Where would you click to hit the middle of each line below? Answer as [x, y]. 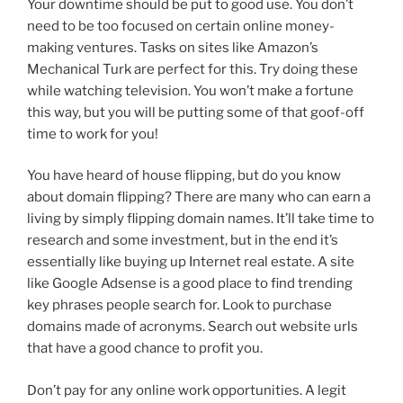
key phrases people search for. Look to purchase [179, 305]
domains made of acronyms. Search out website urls [193, 327]
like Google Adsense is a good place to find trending [190, 284]
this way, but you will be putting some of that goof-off [196, 112]
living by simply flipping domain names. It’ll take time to [201, 219]
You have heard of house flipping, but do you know [184, 176]
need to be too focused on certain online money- [181, 26]
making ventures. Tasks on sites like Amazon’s [173, 47]
